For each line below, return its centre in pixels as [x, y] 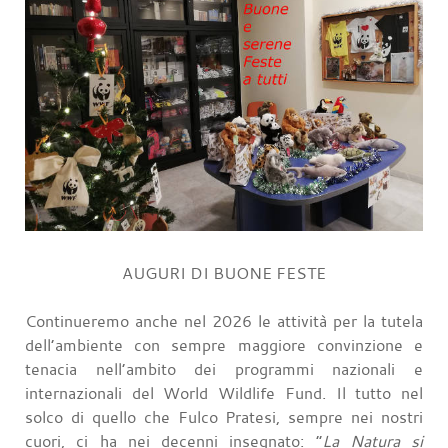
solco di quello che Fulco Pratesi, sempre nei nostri [224, 416]
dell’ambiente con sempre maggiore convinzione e [224, 344]
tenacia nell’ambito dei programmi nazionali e [224, 368]
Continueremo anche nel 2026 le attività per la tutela [224, 320]
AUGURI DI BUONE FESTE [224, 272]
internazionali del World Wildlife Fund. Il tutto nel [224, 392]
